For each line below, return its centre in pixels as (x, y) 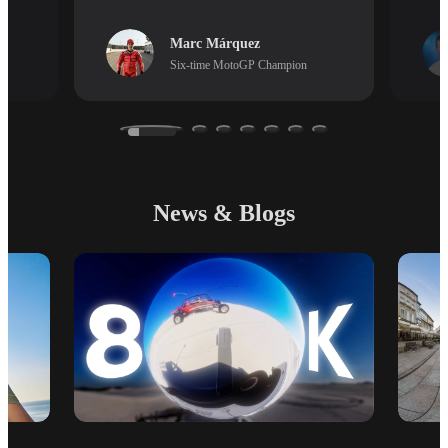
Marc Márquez (215, 44)
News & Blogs (224, 213)
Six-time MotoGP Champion (238, 65)
